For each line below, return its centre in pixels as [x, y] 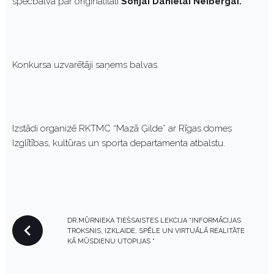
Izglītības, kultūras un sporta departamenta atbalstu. [119, 143]
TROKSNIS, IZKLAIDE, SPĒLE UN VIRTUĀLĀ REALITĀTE [156, 231]
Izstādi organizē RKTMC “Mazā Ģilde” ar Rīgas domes [122, 128]
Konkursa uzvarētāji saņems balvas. [86, 65]
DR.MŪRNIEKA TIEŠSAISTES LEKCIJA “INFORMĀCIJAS [154, 220]
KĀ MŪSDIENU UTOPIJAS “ [111, 241]
